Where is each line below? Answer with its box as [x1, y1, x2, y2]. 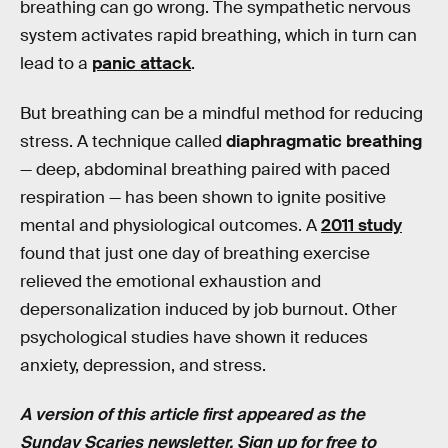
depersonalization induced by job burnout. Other [20, 298, 397, 320]
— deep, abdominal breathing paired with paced [20, 158, 390, 180]
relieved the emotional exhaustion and [20, 270, 321, 292]
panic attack [92, 53, 191, 74]
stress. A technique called [20, 130, 226, 152]
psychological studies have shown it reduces [20, 326, 368, 348]
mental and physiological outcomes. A [20, 214, 321, 236]
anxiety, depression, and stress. [20, 354, 266, 376]
